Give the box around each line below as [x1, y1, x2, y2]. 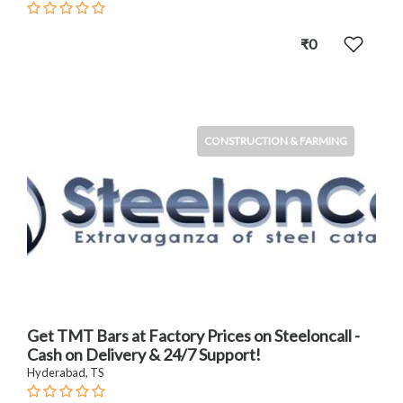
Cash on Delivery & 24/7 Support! [27, 345, 261, 365]
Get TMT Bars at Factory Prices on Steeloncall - [27, 326, 360, 346]
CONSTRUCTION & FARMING [204, 133, 347, 148]
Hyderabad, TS [27, 365, 103, 381]
